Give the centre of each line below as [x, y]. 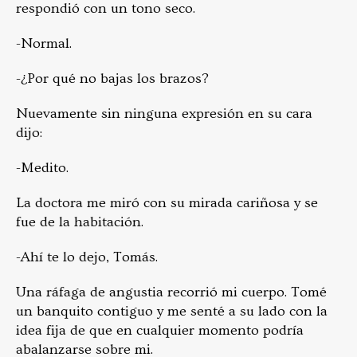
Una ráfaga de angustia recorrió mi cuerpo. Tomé [171, 292]
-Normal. [44, 44]
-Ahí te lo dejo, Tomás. [87, 257]
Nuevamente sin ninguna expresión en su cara [164, 114]
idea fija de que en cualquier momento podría [160, 331]
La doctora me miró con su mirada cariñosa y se [167, 203]
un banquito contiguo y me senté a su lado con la [172, 312]
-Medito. [42, 168]
